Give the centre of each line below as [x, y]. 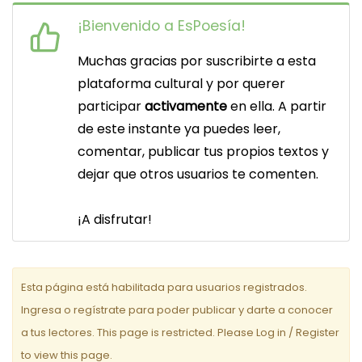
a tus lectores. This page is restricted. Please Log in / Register [180, 332]
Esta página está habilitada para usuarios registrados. [164, 287]
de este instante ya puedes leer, [179, 128]
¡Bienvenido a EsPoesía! [162, 25]
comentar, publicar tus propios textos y [203, 151]
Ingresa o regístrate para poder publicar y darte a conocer [177, 309]
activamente [187, 106]
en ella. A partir [278, 106]
